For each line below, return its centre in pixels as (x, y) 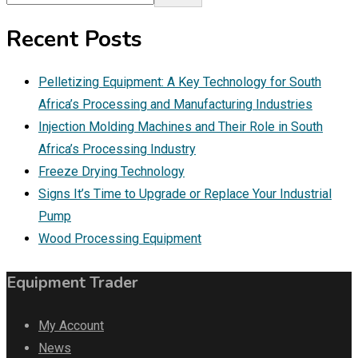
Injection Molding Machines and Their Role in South (181, 127)
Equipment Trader (72, 282)
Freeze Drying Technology (111, 172)
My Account (71, 326)
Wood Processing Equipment (120, 239)
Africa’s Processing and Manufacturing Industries (175, 105)
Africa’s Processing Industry (117, 149)
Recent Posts (74, 39)
